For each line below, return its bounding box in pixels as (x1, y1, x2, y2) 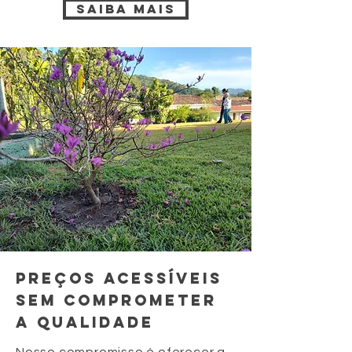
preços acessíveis (16, 269, 222, 288)
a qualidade (16, 313, 154, 332)
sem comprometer (16, 291, 217, 310)
